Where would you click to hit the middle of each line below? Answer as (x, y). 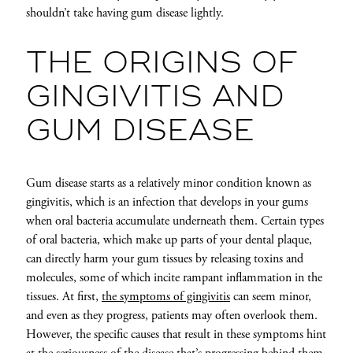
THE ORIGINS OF (162, 64)
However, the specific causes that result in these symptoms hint (176, 335)
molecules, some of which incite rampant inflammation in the (174, 278)
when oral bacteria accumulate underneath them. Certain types (175, 221)
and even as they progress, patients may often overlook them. (171, 316)
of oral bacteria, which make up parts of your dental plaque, (169, 240)
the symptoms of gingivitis (165, 297)
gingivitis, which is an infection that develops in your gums (167, 203)
